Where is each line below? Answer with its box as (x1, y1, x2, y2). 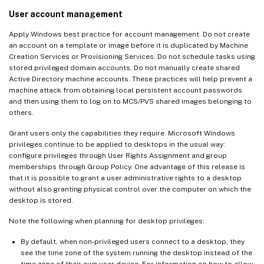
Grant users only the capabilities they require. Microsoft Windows (9, 129, 235, 138)
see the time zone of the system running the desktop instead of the (21, 249, 252, 258)
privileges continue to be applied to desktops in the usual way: (9, 140, 225, 149)
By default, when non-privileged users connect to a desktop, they (21, 237, 245, 246)
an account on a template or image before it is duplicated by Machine (9, 41, 248, 50)
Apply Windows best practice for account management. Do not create (9, 30, 250, 39)
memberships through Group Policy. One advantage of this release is (9, 163, 245, 171)
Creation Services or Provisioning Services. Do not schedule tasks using (9, 52, 255, 61)
